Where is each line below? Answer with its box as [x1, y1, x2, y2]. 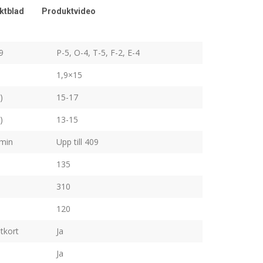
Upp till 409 [56, 136, 99, 147]
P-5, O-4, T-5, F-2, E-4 [56, 47, 140, 58]
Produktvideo [42, 6, 96, 16]
